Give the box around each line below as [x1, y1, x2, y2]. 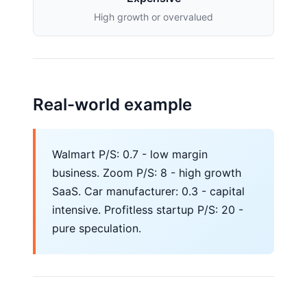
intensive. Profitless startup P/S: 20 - [52, 203, 243, 217]
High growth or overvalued [94, 11, 213, 23]
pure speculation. [52, 221, 141, 235]
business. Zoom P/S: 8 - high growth [52, 166, 241, 180]
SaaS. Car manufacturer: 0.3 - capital [52, 184, 245, 198]
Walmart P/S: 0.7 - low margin [52, 147, 208, 161]
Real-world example [33, 95, 192, 114]
